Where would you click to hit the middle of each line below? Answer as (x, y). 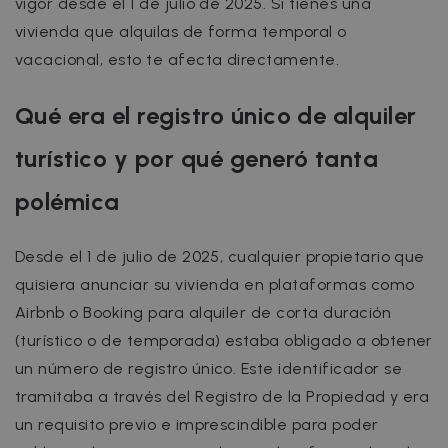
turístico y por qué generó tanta (197, 158)
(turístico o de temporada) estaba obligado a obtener (224, 340)
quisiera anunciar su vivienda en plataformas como (215, 284)
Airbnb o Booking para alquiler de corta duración (203, 312)
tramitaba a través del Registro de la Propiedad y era (222, 396)
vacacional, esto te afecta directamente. (177, 59)
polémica (67, 201)
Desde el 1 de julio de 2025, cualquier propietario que (220, 256)
